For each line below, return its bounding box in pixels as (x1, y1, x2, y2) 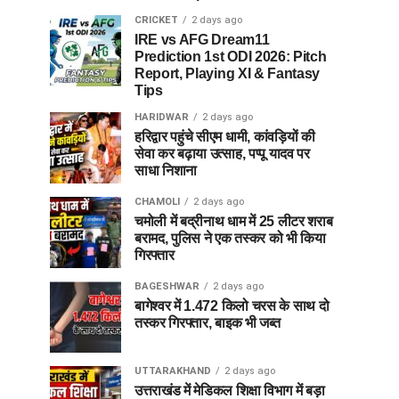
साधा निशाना (134, 163, 198, 179)
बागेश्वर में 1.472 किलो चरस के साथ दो (134, 298, 330, 314)
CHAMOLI (134, 196, 180, 208)
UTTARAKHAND (134, 365, 211, 378)
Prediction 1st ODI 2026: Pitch (134, 49, 327, 65)
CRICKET (134, 14, 178, 27)
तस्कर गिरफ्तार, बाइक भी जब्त (134, 315, 281, 331)
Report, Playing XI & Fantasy (134, 66, 321, 82)
